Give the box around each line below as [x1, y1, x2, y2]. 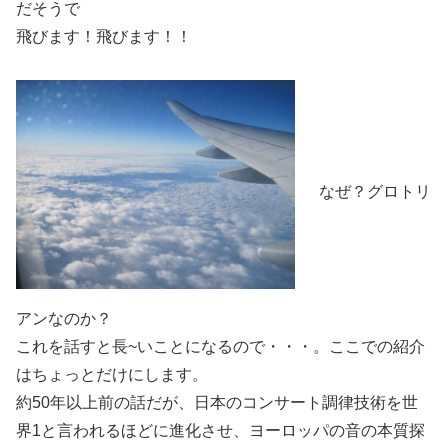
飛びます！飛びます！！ [16, 28, 192, 46]
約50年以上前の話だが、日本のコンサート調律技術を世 [16, 394, 418, 412]
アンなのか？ [16, 310, 112, 328]
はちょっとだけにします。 [16, 366, 208, 384]
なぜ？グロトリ [319, 183, 431, 201]
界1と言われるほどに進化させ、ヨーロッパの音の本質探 [16, 422, 425, 440]
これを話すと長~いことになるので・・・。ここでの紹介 [16, 338, 425, 356]
